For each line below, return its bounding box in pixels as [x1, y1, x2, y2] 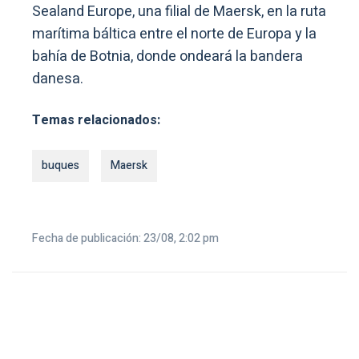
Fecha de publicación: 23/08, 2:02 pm [32, 230, 219, 248]
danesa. [32, 68, 83, 91]
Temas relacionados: [32, 111, 160, 131]
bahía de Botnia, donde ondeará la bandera [32, 46, 303, 68]
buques [42, 157, 79, 175]
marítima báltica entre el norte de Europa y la [32, 23, 317, 46]
